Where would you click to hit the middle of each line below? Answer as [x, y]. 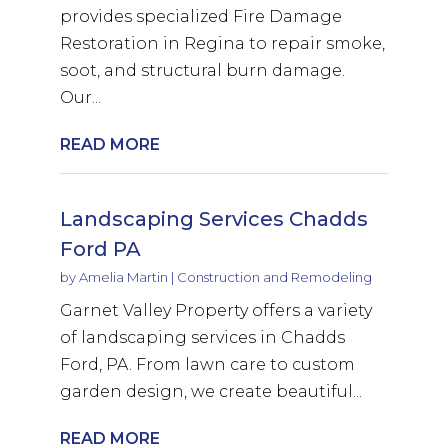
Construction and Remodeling [274, 276]
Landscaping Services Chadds [213, 218]
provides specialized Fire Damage [200, 16]
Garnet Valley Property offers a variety [215, 310]
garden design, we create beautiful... [210, 391]
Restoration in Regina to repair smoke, [222, 43]
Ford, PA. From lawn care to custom [207, 364]
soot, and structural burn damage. [202, 70]
